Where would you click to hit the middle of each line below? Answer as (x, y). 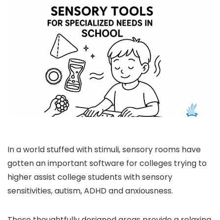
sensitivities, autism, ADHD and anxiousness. (90, 191)
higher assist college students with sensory (90, 177)
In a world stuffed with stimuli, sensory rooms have (104, 150)
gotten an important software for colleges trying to (107, 163)
